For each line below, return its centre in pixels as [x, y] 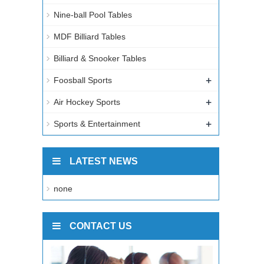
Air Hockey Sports [87, 102]
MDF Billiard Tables [90, 37]
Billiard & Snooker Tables [100, 59]
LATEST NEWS [104, 161]
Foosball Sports [83, 80]
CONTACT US [101, 226]
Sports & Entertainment [97, 124]
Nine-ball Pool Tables [93, 15]
